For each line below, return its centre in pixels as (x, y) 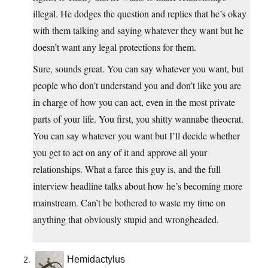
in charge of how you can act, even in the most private (134, 102)
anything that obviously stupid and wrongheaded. (126, 220)
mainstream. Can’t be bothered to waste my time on (129, 203)
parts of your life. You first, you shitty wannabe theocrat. (138, 119)
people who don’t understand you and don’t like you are (137, 86)
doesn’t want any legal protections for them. (115, 47)
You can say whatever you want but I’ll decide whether (136, 136)
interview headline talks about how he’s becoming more (138, 186)
